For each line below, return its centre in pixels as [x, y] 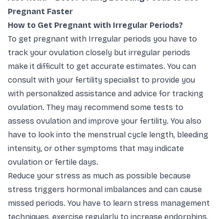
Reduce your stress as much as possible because [99, 176]
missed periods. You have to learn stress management [109, 203]
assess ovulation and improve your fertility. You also [105, 121]
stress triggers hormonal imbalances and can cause [105, 190]
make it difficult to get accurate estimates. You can [102, 66]
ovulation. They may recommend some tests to [96, 108]
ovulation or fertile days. [53, 162]
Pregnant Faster [40, 12]
